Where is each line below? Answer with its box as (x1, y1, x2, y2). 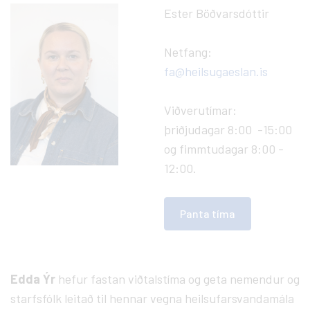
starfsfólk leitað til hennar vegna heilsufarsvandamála (10, 290, 294, 306)
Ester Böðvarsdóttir (164, 5, 269, 21)
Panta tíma (180, 206, 235, 220)
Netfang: (164, 44, 212, 60)
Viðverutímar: (164, 102, 237, 118)
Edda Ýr (10, 271, 58, 286)
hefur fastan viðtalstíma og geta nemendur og (58, 271, 300, 286)
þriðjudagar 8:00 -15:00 (164, 121, 295, 137)
